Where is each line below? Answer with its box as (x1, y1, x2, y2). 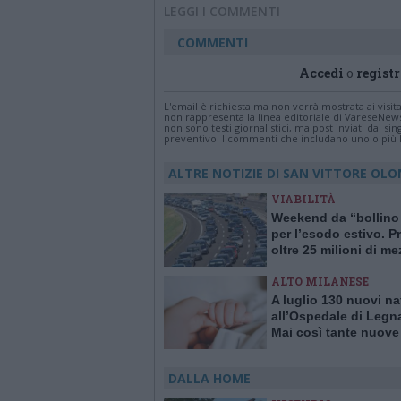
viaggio (271, 259, 317, 273)
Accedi (299, 64, 344, 81)
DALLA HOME (168, 370, 251, 387)
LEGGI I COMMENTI (164, 3, 280, 20)
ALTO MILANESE (271, 274, 369, 288)
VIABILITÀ (271, 192, 336, 206)
